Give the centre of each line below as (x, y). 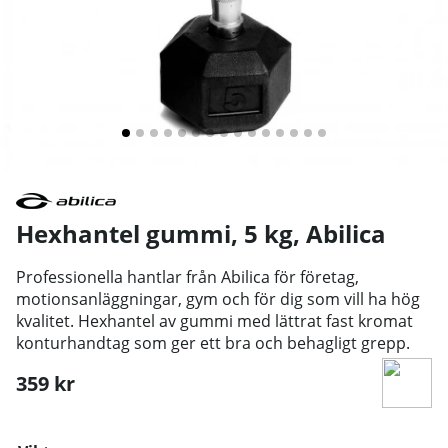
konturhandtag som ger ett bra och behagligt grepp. (213, 342)
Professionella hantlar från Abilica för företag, (187, 276)
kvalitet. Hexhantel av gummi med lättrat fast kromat (214, 320)
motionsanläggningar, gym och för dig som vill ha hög (218, 298)
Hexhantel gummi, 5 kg (154, 233)
